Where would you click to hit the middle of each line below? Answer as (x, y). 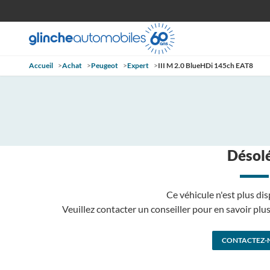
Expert (138, 65)
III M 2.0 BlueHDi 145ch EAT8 (206, 65)
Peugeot (105, 65)
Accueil (41, 65)
